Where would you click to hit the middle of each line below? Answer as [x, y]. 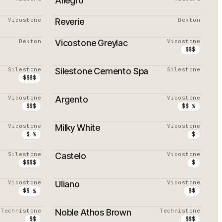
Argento [72, 99]
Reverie [70, 22]
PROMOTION [85, 28]
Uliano [67, 184]
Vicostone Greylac [91, 43]
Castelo [71, 156]
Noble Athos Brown [93, 212]
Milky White [78, 128]
